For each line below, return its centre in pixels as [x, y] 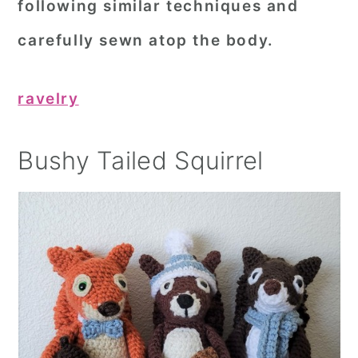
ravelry [48, 99]
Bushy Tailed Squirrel [141, 160]
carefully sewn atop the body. [146, 40]
